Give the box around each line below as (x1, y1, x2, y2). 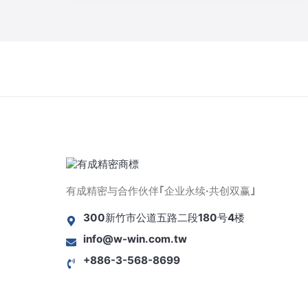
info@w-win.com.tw (83, 232, 187, 245)
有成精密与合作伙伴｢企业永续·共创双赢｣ (66, 184, 256, 197)
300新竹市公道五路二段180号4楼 (83, 210, 245, 224)
